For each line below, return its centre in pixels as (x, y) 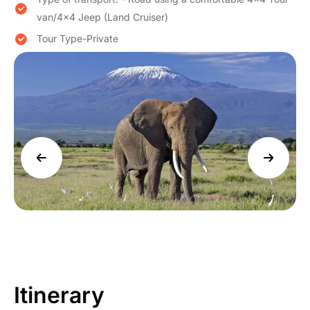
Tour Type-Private (77, 39)
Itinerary (59, 295)
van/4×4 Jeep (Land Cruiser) (102, 17)
